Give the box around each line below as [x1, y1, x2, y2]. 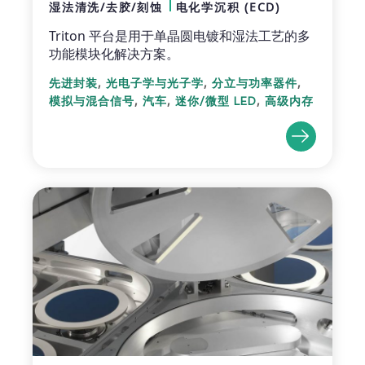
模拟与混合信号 [49, 94, 134, 108]
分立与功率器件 [212, 76, 297, 90]
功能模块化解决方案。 [49, 44, 179, 63]
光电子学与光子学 [106, 76, 204, 90]
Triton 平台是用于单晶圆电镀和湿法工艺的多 [49, 26, 310, 45]
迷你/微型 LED [175, 94, 257, 108]
